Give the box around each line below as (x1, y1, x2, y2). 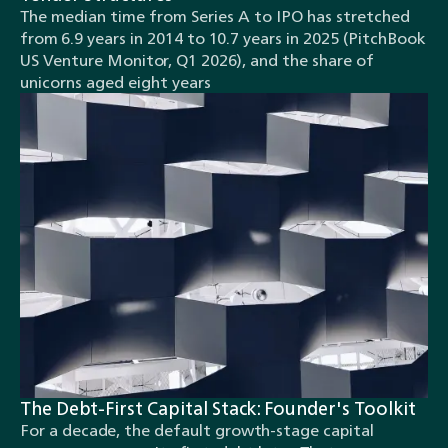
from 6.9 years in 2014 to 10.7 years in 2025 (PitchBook (20, 23, 426, 52)
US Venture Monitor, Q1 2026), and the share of (20, 45, 374, 74)
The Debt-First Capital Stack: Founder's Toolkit (20, 392, 416, 425)
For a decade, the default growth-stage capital (20, 416, 374, 445)
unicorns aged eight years (20, 67, 211, 96)
